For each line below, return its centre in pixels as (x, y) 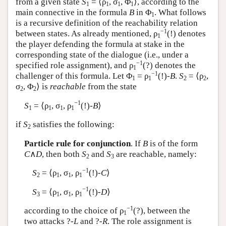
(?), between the (161, 211)
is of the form (173, 143)
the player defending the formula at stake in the (100, 44)
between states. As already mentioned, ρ (87, 34)
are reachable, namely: (155, 154)
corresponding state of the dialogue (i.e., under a (102, 55)
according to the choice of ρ (74, 211)
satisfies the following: (73, 124)
